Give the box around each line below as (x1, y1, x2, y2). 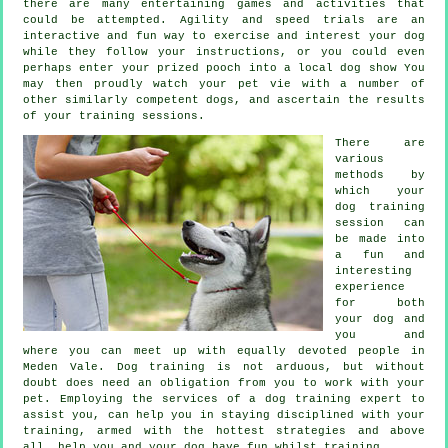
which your (335, 184, 425, 197)
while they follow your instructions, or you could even (23, 45, 425, 58)
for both (335, 296, 425, 309)
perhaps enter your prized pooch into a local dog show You (23, 61, 425, 74)
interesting (335, 264, 412, 277)
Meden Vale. (23, 360, 117, 373)
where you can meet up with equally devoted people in (23, 344, 425, 357)
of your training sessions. (23, 109, 205, 122)
